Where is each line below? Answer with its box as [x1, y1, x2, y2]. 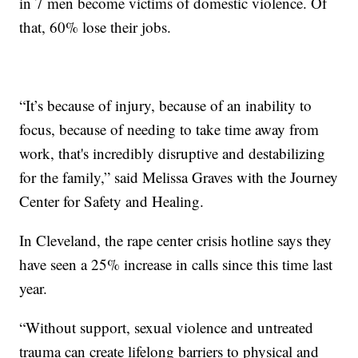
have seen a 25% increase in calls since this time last [19, 254, 333, 275]
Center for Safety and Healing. [19, 191, 205, 212]
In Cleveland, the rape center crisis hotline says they [19, 230, 332, 251]
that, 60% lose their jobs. [19, 17, 172, 38]
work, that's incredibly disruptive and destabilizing [19, 143, 326, 164]
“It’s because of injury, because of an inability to [19, 95, 312, 116]
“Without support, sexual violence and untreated [19, 317, 314, 338]
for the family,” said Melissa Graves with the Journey [19, 167, 339, 188]
